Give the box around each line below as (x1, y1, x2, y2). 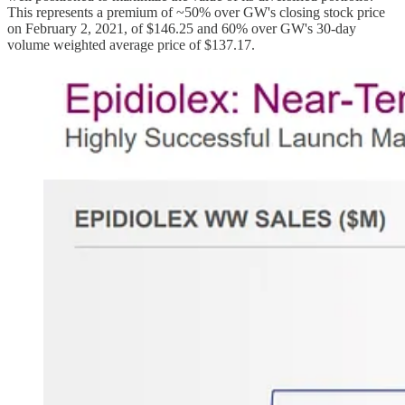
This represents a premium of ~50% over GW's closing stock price (7, 5, 385, 21)
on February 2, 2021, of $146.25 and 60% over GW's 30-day (7, 21, 356, 37)
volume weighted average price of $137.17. (7, 37, 255, 53)
